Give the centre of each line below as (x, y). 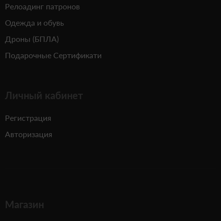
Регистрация (28, 118)
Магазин (24, 204)
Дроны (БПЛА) (32, 39)
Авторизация (29, 134)
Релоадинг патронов (42, 6)
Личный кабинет (44, 95)
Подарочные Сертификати (53, 55)
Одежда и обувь (35, 22)
